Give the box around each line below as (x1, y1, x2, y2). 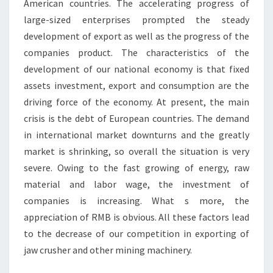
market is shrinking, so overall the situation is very (24, 145, 249, 157)
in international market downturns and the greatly (24, 129, 249, 141)
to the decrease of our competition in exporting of (24, 227, 249, 239)
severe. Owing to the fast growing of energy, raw (24, 161, 249, 174)
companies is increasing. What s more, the (24, 194, 249, 207)
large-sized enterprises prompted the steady (24, 13, 249, 26)
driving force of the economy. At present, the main (24, 96, 249, 108)
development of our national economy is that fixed (24, 63, 249, 75)
